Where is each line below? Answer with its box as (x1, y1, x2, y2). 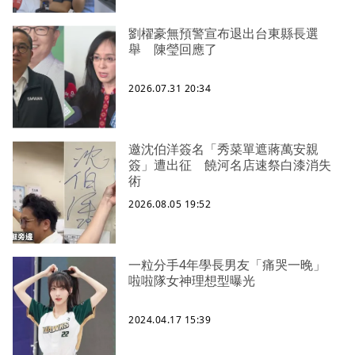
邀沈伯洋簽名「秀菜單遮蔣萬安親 (128, 140, 319, 158)
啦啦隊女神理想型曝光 (128, 272, 255, 290)
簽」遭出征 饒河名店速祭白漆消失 (128, 156, 331, 174)
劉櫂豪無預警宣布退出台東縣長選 (128, 25, 319, 43)
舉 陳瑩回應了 (128, 40, 217, 59)
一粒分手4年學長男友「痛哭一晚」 (128, 256, 338, 274)
